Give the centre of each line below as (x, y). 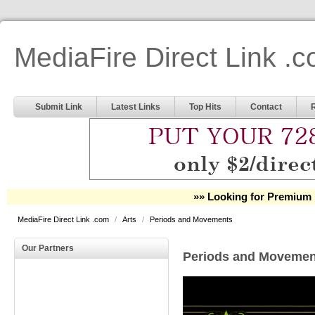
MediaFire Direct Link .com (64, 219)
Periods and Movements (191, 219)
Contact (266, 107)
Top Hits (205, 107)
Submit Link (59, 107)
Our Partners (48, 248)
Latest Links (136, 107)
